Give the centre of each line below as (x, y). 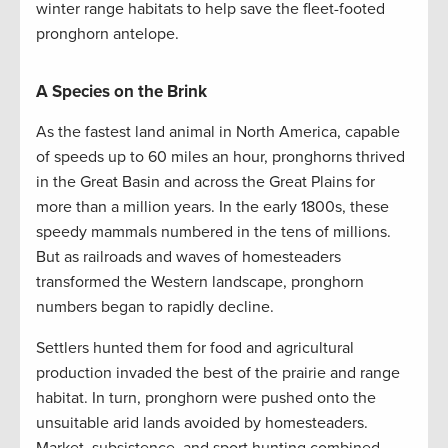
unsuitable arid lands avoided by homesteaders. (202, 423)
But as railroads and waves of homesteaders (188, 257)
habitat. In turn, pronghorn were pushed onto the (206, 398)
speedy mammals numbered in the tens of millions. (213, 232)
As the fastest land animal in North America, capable (218, 132)
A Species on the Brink (121, 92)
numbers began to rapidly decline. (155, 307)
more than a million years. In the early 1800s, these (212, 207)
